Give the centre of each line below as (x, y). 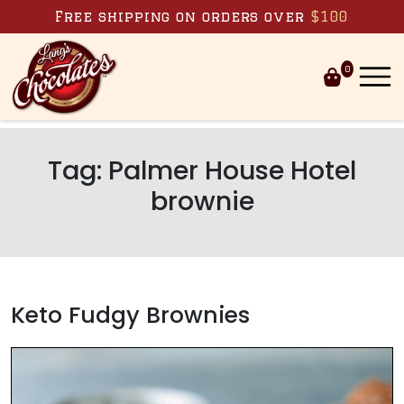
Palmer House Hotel (232, 170)
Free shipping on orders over (182, 17)
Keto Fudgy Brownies (130, 315)
